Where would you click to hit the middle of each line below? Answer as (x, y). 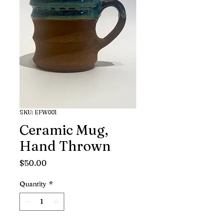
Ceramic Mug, (64, 130)
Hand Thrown (65, 146)
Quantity (33, 184)
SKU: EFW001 (38, 112)
